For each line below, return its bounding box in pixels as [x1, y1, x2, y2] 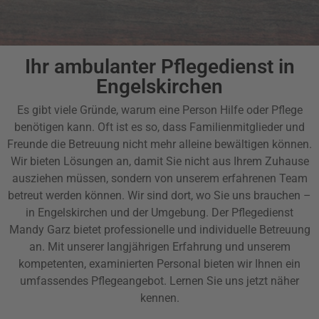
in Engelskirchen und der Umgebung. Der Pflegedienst [26, 206, 293, 220]
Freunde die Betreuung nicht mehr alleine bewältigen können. [7, 137, 312, 152]
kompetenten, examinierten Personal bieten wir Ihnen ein [19, 257, 300, 271]
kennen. [140, 291, 179, 305]
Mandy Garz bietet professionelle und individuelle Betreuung [9, 223, 310, 237]
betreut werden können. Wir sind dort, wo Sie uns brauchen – [8, 189, 311, 203]
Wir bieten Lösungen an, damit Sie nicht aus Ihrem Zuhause [10, 155, 309, 169]
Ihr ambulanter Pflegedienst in [24, 55, 295, 79]
